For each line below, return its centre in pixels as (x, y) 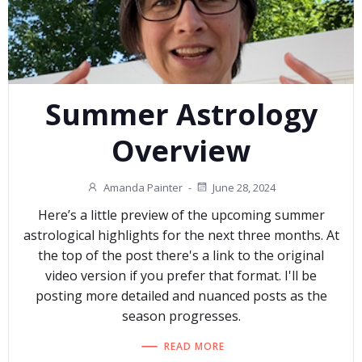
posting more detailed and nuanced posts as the (181, 296)
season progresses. (181, 316)
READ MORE (194, 346)
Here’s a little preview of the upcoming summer (181, 215)
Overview (181, 151)
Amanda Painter (143, 187)
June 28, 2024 (244, 187)
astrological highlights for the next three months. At (181, 236)
